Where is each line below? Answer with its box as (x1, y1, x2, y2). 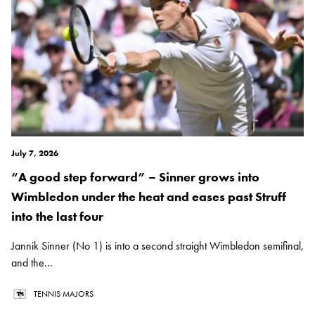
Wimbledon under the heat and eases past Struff (11, 188, 286, 205)
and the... (11, 255, 53, 271)
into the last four (11, 208, 103, 225)
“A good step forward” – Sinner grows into (11, 169, 259, 186)
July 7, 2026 (11, 148, 58, 160)
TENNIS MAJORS (34, 288, 94, 300)
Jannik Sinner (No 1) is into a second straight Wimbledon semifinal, (11, 238, 304, 254)
